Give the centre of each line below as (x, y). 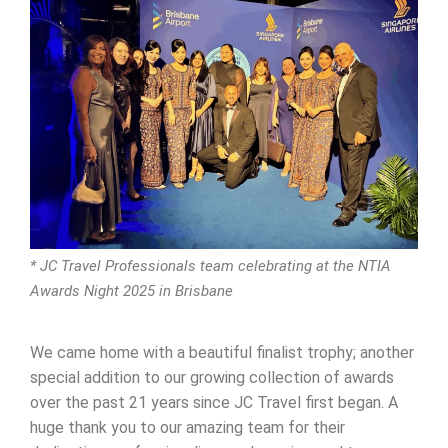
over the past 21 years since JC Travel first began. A (214, 403)
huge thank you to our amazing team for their (187, 428)
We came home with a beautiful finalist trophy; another (222, 353)
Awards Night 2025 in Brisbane (131, 291)
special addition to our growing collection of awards (212, 378)
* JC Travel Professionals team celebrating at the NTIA (210, 266)
